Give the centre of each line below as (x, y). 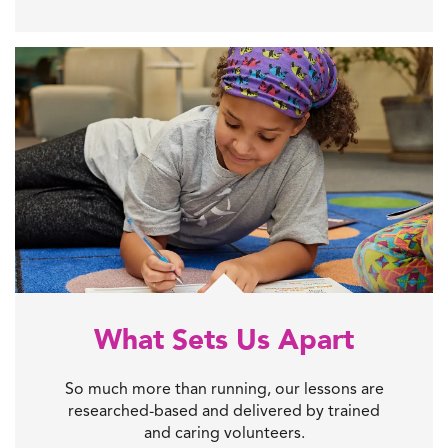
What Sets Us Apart (224, 339)
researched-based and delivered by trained (224, 410)
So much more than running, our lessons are (224, 388)
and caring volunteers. (224, 432)
